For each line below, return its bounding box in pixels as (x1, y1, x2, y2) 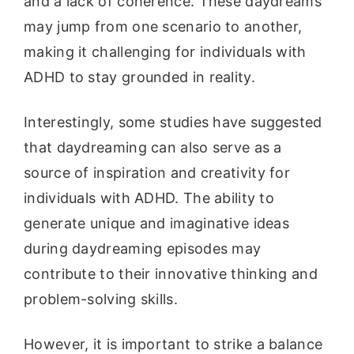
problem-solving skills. (24, 291, 178, 308)
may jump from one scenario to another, (24, 18, 303, 36)
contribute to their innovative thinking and (24, 265, 318, 283)
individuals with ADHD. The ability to (24, 190, 275, 207)
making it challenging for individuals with (24, 43, 307, 61)
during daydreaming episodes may (24, 240, 262, 258)
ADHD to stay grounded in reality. (24, 69, 255, 86)
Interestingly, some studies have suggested (24, 114, 322, 131)
